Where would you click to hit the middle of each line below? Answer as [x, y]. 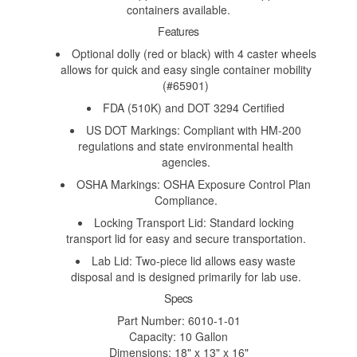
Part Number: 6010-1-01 [178, 321]
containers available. [178, 10]
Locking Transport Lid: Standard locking [194, 223]
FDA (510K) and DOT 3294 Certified [194, 108]
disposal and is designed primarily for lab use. [186, 277]
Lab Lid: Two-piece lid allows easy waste [194, 261]
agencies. [186, 162]
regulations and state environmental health [186, 146]
